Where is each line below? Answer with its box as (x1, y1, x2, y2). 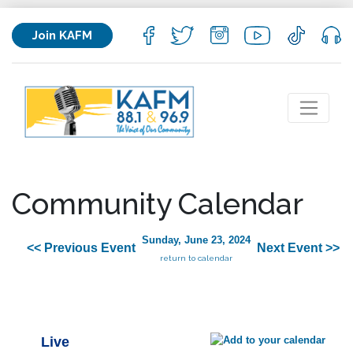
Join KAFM (32, 28, 92, 43)
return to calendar (160, 254, 232, 263)
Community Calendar (12, 186, 303, 221)
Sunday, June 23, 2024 (142, 234, 251, 247)
